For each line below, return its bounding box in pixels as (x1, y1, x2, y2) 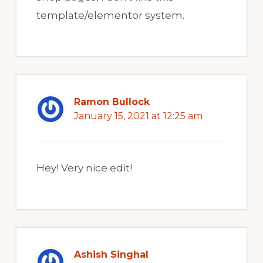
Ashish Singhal (73, 249, 149, 261)
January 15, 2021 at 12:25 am (73, 110, 203, 122)
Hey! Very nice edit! (36, 162, 132, 174)
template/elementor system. (36, 9, 184, 22)
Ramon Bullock (73, 96, 150, 108)
